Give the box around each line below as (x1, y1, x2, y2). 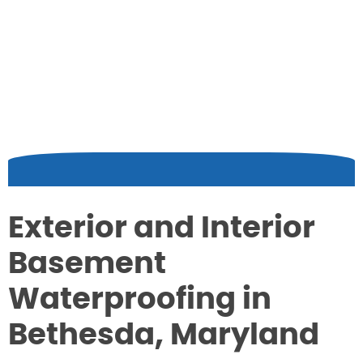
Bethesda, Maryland (8, 321, 319, 351)
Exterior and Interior (8, 214, 315, 244)
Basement (8, 250, 166, 280)
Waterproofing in (8, 285, 271, 315)
